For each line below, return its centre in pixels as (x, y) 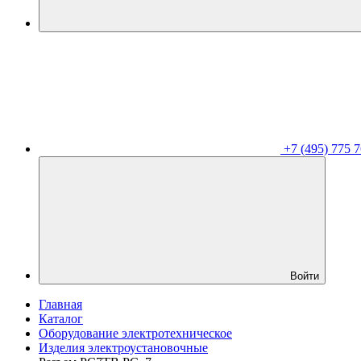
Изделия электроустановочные (123, 348)
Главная (60, 304)
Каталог (61, 319)
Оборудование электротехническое (135, 333)
